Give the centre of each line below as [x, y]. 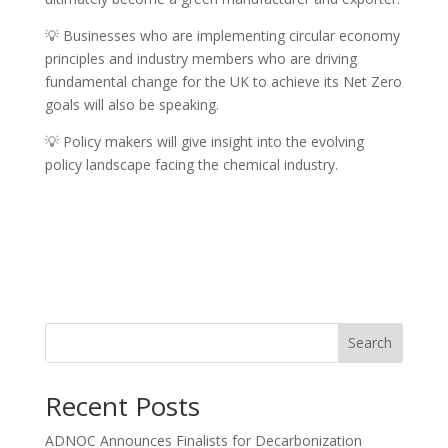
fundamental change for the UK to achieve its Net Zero [223, 81]
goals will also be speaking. [131, 104]
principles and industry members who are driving [200, 58]
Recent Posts [122, 405]
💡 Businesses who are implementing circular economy [222, 35]
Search [370, 343]
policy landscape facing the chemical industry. [191, 164]
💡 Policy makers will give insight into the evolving [204, 141]
